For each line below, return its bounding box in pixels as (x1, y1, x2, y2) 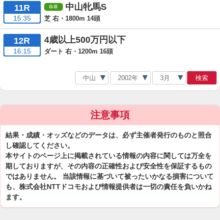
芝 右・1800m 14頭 (44, 14, 100, 22)
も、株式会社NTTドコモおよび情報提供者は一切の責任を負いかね (5, 183, 212, 191)
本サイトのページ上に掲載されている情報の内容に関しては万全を (5, 152, 212, 160)
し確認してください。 (5, 141, 74, 149)
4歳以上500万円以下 (44, 35, 126, 45)
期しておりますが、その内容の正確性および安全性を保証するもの (5, 162, 212, 170)
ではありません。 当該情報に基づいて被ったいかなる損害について (5, 172, 214, 180)
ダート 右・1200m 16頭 (44, 47, 113, 55)
